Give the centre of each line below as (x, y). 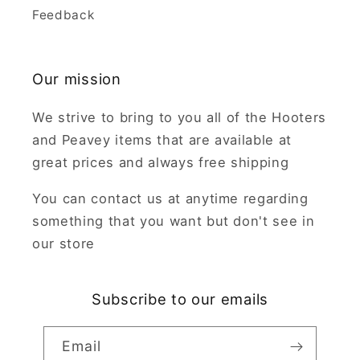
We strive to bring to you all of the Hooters (180, 118)
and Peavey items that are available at (162, 140)
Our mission (77, 79)
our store (63, 243)
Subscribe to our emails (180, 299)
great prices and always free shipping (161, 163)
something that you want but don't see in (174, 221)
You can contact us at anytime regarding (170, 198)
